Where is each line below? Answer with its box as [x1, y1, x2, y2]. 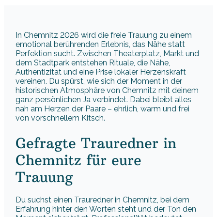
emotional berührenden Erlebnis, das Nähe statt [15, 40, 185, 49]
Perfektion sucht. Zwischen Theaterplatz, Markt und [15, 49, 199, 59]
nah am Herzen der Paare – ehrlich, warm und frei [15, 104, 189, 114]
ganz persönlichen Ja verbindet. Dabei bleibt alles [15, 95, 191, 105]
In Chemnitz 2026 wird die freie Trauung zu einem [15, 31, 192, 40]
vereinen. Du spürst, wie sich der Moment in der [15, 77, 182, 86]
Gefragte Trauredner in [15, 134, 176, 152]
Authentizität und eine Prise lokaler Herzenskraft [15, 67, 186, 77]
